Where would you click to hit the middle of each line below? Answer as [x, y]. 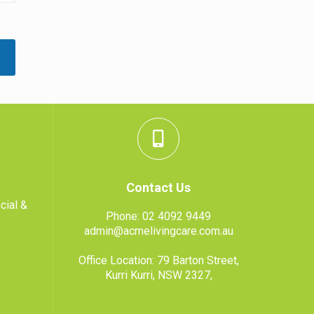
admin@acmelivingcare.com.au [158, 231]
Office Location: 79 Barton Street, [158, 260]
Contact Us [158, 187]
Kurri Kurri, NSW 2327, [158, 275]
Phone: [124, 216]
